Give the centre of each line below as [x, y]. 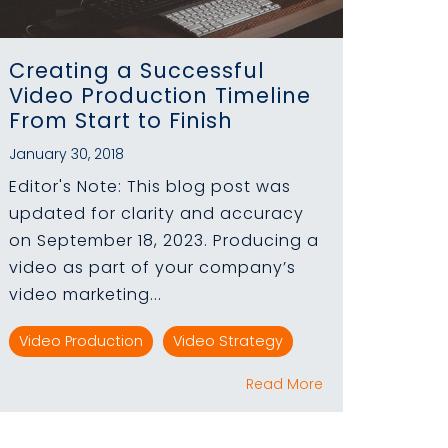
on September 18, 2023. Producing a [164, 240]
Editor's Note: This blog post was [150, 186]
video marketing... [85, 294]
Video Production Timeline [160, 95]
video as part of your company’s [152, 267]
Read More [284, 383]
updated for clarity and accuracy [156, 213]
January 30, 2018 [66, 153]
